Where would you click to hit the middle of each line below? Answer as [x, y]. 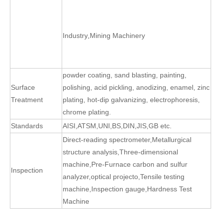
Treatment [27, 99]
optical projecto [114, 176]
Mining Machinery [117, 35]
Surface [23, 87]
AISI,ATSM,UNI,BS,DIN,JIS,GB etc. [117, 126]
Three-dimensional [149, 152]
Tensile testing [162, 176]
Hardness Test [169, 189]
